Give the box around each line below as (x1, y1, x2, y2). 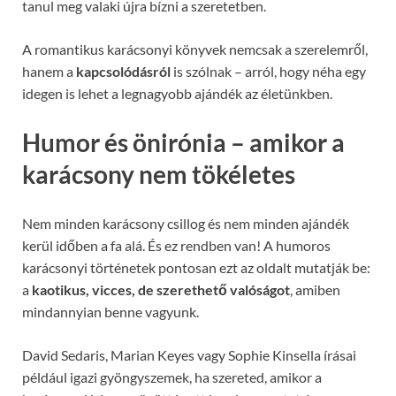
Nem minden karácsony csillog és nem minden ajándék (22, 215, 349, 232)
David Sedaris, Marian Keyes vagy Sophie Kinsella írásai (22, 346, 356, 364)
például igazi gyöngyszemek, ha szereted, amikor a (22, 369, 322, 386)
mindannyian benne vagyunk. (22, 303, 199, 321)
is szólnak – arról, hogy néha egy (171, 63, 366, 80)
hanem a (22, 63, 76, 80)
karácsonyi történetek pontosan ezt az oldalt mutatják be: (22, 259, 370, 277)
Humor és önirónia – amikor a (22, 127, 345, 158)
